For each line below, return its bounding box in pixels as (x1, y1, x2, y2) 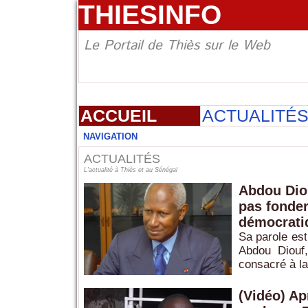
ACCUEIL (80, 106, 157, 126)
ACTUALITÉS (83, 152, 160, 166)
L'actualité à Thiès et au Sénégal (83, 166, 177, 174)
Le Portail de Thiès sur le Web (83, 36, 270, 56)
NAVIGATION (82, 131, 137, 142)
